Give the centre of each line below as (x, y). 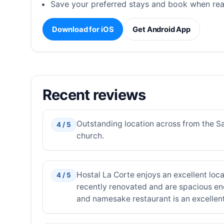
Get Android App (162, 29)
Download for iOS (83, 29)
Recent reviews (94, 94)
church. (90, 136)
